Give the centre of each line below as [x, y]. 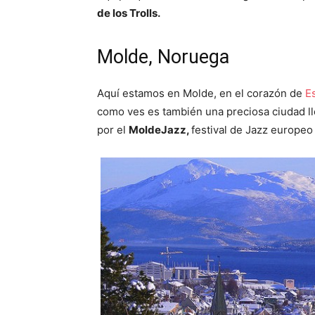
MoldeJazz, [160, 130]
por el [113, 130]
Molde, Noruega [163, 57]
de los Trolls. [129, 13]
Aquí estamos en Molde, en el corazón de [201, 93]
